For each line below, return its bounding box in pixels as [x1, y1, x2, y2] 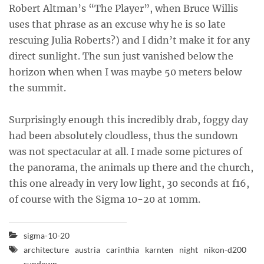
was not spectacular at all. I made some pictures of [9, 146, 242, 157]
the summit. [9, 82, 66, 94]
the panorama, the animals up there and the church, [9, 161, 253, 173]
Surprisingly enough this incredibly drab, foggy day [9, 114, 248, 126]
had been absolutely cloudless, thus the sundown [9, 130, 238, 141]
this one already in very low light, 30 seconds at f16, [9, 177, 249, 189]
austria [75, 245, 100, 255]
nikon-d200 [204, 245, 246, 255]
